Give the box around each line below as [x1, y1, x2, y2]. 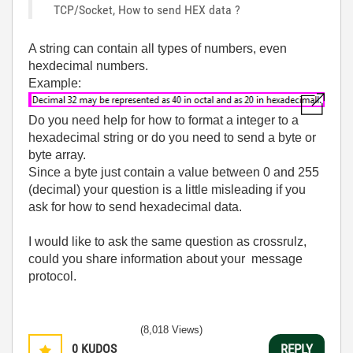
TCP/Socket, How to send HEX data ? [54, 2, 243, 17]
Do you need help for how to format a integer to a [28, 113, 299, 127]
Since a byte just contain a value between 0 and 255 [28, 165, 319, 179]
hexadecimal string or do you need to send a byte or [28, 130, 316, 144]
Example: [28, 76, 81, 90]
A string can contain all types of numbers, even [28, 42, 287, 55]
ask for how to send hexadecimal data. [28, 199, 242, 214]
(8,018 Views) [140, 323, 203, 336]
